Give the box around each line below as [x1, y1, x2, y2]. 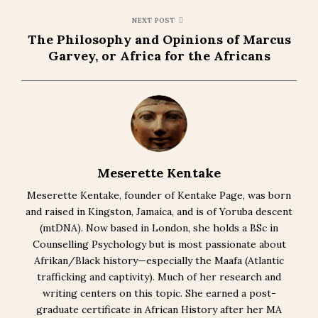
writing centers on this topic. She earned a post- [42, 287, 276, 300]
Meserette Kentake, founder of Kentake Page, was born [27, 189, 291, 202]
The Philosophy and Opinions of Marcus [27, 31, 291, 48]
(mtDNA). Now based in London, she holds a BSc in [40, 221, 278, 234]
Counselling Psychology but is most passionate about [32, 238, 286, 251]
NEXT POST [131, 16, 175, 25]
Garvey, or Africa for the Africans [48, 48, 270, 64]
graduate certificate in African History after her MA [36, 303, 282, 316]
